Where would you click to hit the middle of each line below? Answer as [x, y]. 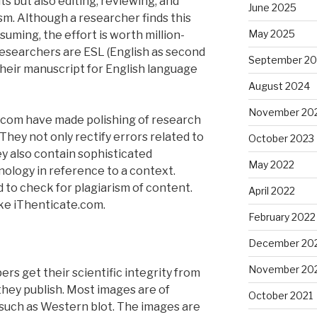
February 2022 [282, 217]
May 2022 [271, 164]
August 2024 [279, 86]
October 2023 [281, 138]
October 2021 [280, 295]
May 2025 [271, 33]
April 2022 [271, 190]
